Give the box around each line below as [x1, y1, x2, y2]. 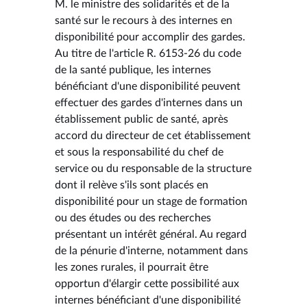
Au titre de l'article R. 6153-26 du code [55, 47, 241, 59]
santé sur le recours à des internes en [55, 14, 232, 26]
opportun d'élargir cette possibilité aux [55, 278, 239, 289]
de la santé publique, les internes [55, 64, 211, 75]
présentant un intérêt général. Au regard [55, 228, 247, 240]
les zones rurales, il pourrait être [55, 261, 208, 273]
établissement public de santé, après [55, 113, 228, 125]
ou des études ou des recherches [55, 212, 211, 223]
